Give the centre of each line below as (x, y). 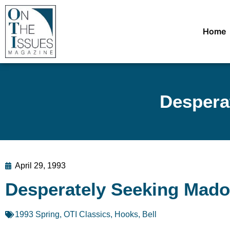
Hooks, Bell (136, 214)
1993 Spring (37, 214)
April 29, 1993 (40, 165)
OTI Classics (87, 214)
